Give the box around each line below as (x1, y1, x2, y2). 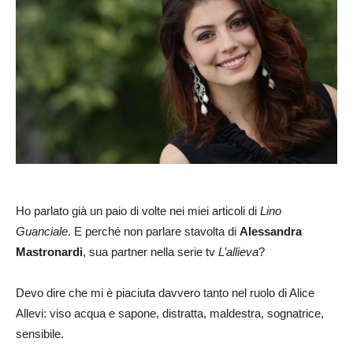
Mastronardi (16, 245, 83, 259)
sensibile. (16, 327, 64, 341)
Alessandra (240, 225, 302, 239)
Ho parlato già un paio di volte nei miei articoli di (16, 204, 260, 218)
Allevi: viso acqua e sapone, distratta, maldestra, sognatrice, (16, 307, 324, 321)
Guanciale (16, 225, 68, 239)
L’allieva (215, 245, 258, 259)
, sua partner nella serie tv (83, 245, 215, 259)
